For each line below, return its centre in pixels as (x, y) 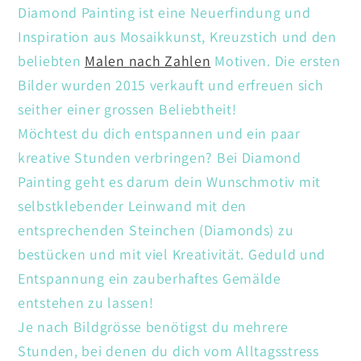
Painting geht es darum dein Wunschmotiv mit (169, 181)
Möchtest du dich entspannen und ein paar (159, 133)
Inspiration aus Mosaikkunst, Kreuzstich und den (177, 36)
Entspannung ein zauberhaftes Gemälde (149, 278)
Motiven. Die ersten (276, 60)
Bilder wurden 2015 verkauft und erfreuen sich (171, 85)
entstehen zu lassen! (86, 302)
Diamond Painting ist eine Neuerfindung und (164, 12)
